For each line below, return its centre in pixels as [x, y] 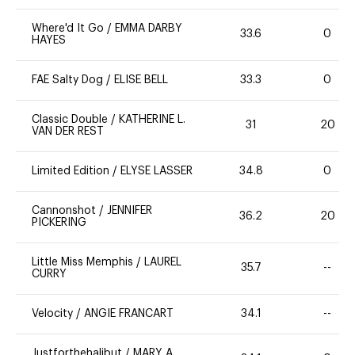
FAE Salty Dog [67, 80]
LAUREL [163, 262]
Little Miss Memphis [82, 262]
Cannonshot [64, 210]
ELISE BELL [141, 80]
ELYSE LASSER [157, 171]
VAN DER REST [68, 131]
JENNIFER [130, 210]
